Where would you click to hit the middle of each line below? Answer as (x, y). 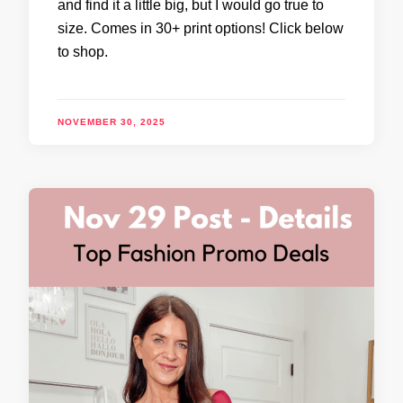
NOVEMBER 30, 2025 (112, 121)
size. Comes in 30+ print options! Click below (201, 28)
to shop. (83, 51)
